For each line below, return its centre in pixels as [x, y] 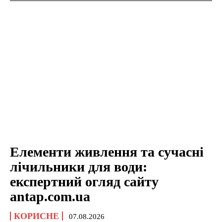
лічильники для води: [79, 167]
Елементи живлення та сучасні [107, 152]
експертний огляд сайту [84, 182]
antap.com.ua [50, 197]
